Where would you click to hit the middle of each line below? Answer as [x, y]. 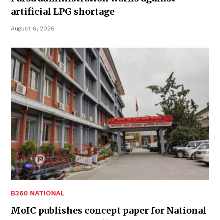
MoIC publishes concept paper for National [109, 211]
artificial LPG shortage [63, 11]
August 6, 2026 [33, 28]
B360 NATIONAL [38, 193]
